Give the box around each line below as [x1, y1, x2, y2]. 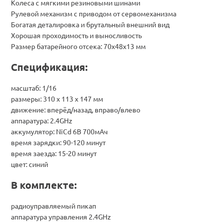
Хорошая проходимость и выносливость [11, 30, 142, 40]
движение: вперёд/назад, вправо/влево [11, 105, 140, 114]
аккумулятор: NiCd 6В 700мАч [11, 126, 108, 136]
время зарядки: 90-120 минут [11, 137, 106, 147]
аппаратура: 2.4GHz [11, 115, 72, 125]
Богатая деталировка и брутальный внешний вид [11, 19, 169, 29]
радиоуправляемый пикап [11, 201, 96, 210]
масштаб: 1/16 [11, 83, 56, 92]
